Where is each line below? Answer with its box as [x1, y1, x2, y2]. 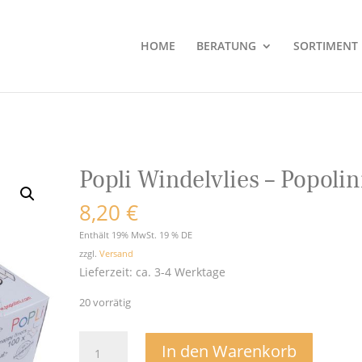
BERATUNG [196, 38, 256, 53]
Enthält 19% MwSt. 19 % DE [79, 229, 193, 241]
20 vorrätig [79, 295, 132, 309]
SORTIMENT [293, 38, 358, 53]
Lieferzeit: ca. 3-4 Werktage [79, 264, 226, 280]
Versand [99, 247, 134, 259]
